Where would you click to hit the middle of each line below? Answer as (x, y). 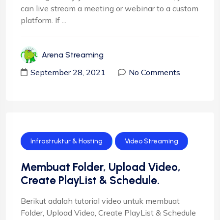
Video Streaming (151, 141)
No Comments (154, 72)
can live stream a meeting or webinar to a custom (110, 8)
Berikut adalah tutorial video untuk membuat (100, 201)
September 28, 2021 (68, 72)
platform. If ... (43, 20)
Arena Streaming (73, 55)
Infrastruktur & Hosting (67, 141)
